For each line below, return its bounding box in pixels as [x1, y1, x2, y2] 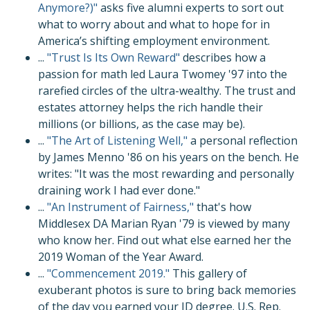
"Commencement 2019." [47, 265, 170, 281]
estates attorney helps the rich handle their [38, 99, 263, 115]
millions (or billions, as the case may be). [38, 116, 248, 131]
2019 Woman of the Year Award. [38, 248, 206, 264]
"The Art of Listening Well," [47, 132, 188, 148]
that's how [194, 199, 251, 215]
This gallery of [170, 265, 247, 281]
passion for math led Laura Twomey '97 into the [38, 66, 287, 82]
